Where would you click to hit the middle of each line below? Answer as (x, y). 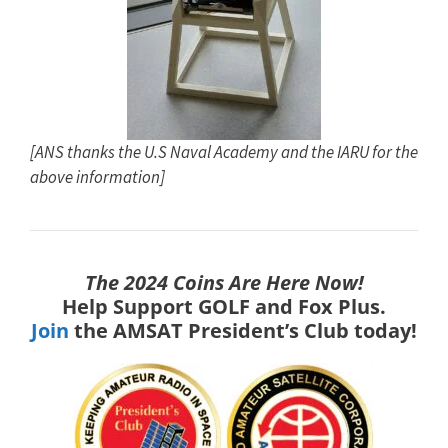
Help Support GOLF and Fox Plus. (224, 306)
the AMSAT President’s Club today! (243, 330)
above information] (97, 177)
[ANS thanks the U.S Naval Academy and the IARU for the (224, 152)
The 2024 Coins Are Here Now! (224, 282)
